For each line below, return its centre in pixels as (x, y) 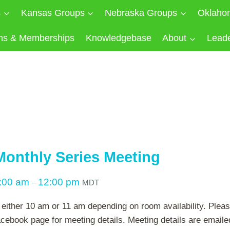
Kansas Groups (53, 13)
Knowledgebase (118, 38)
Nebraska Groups (141, 13)
